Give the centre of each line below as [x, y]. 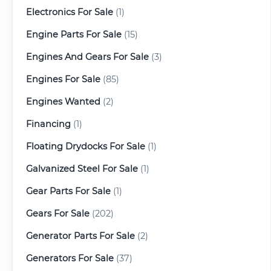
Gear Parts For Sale [68, 191]
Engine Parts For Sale [74, 34]
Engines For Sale [63, 79]
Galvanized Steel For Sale [82, 168]
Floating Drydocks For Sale [86, 146]
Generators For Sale [70, 258]
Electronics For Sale [70, 12]
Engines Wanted [63, 101]
